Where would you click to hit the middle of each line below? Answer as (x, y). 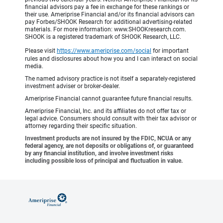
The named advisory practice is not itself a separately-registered (110, 79)
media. (34, 66)
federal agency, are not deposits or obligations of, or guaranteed (109, 146)
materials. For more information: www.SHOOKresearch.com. (106, 30)
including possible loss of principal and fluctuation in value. (104, 161)
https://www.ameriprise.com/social (104, 51)
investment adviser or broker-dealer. (72, 86)
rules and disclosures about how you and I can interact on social (111, 59)
